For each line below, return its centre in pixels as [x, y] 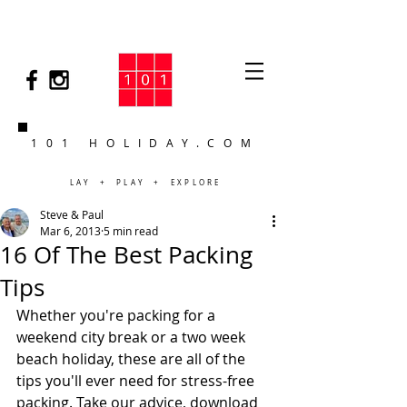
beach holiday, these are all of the [133, 359]
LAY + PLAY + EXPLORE [145, 183]
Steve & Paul [72, 214]
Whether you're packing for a [118, 315]
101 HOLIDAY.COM [145, 143]
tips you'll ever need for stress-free [137, 381]
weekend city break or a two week [133, 337]
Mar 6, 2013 [70, 231]
